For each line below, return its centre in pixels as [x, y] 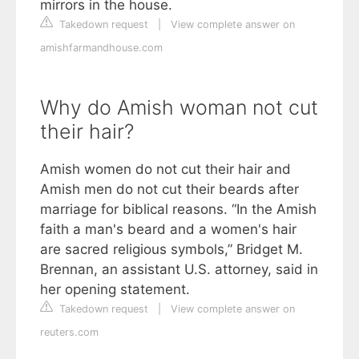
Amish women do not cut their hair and [165, 169]
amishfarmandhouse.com [101, 47]
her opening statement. [115, 289]
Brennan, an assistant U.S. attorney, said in [179, 269]
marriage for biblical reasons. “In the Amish [178, 209]
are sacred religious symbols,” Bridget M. [171, 249]
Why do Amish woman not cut [179, 107]
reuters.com [69, 332]
